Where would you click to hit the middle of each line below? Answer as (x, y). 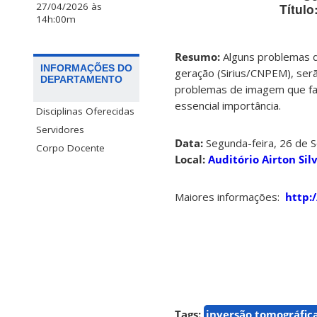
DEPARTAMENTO (81, 80)
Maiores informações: (230, 196)
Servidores (60, 130)
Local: (190, 159)
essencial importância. (228, 105)
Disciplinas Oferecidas (85, 111)
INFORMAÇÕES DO (86, 68)
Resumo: (197, 56)
